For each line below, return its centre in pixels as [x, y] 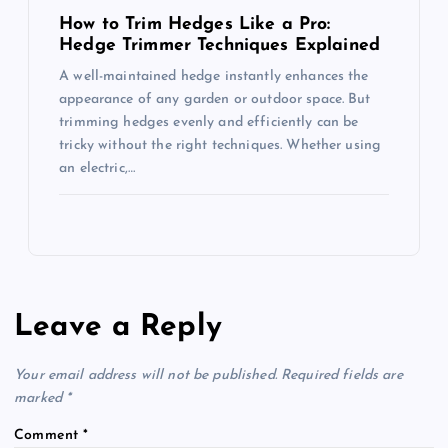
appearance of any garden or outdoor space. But [215, 100]
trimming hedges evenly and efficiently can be [209, 123]
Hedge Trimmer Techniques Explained [219, 46]
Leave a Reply [118, 328]
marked [40, 398]
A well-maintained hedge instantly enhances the [214, 77]
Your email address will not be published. [145, 375]
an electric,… [97, 169]
